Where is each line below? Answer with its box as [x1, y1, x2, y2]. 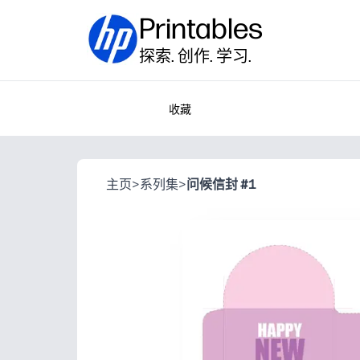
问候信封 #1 [186, 177, 256, 192]
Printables [139, 11, 263, 46]
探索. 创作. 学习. [139, 47, 252, 66]
